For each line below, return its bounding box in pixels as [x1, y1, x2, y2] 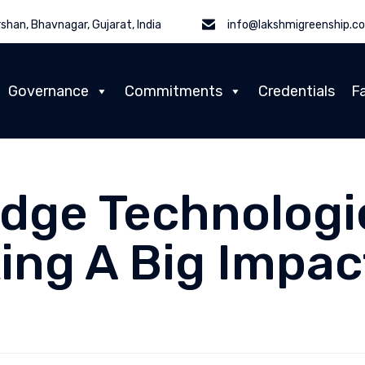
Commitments [125, 81, 222, 100]
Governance [8, 81, 89, 100]
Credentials [258, 81, 335, 100]
